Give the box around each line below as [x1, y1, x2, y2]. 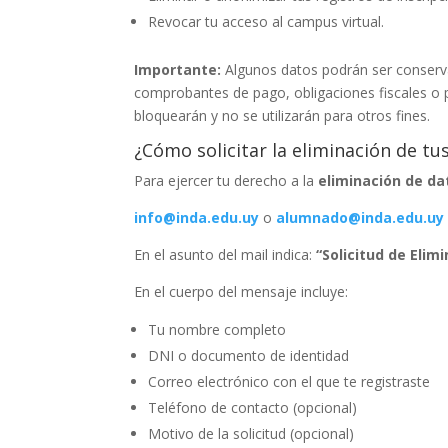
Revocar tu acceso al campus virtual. [148, 12, 385, 31]
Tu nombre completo [148, 320, 287, 339]
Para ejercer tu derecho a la [134, 171, 319, 190]
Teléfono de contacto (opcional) [148, 398, 358, 417]
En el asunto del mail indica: [134, 245, 317, 264]
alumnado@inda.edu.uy [276, 208, 445, 227]
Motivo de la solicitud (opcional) [148, 424, 355, 443]
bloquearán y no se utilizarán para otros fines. [134, 106, 431, 125]
